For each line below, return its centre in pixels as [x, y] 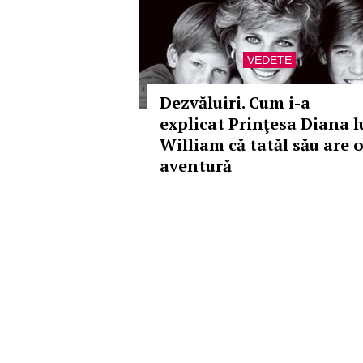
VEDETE [269, 60]
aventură [196, 166]
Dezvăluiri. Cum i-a [235, 102]
